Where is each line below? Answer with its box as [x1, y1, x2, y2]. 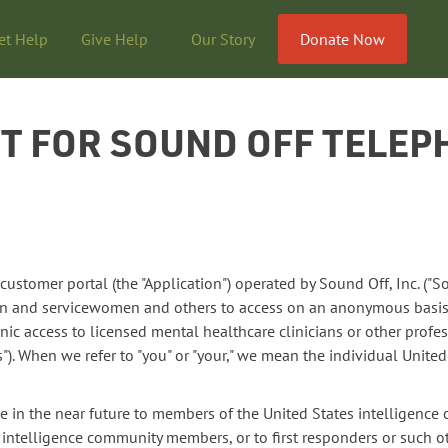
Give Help [80, 29, 148, 49]
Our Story [190, 29, 255, 49]
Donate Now [299, 29, 385, 49]
